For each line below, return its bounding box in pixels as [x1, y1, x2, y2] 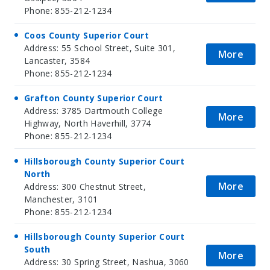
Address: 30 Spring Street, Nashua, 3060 [24, 256, 189, 268]
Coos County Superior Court [24, 30, 149, 42]
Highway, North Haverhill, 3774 [24, 118, 151, 130]
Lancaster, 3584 [24, 55, 90, 67]
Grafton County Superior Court [24, 92, 163, 104]
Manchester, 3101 [24, 193, 98, 205]
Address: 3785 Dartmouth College [24, 105, 163, 117]
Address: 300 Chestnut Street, [24, 180, 146, 192]
